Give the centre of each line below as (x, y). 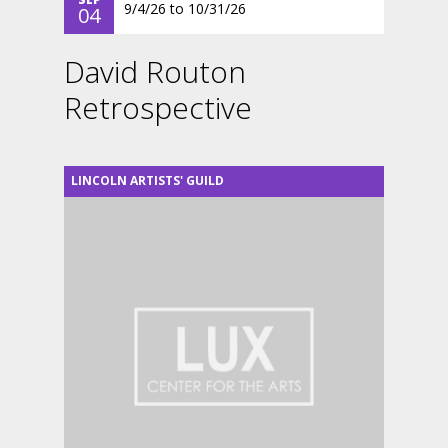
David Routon (155, 71)
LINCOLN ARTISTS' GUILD (147, 180)
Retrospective (158, 107)
